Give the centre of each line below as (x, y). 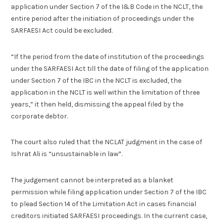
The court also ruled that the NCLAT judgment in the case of (107, 142)
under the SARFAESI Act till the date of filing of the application (110, 68)
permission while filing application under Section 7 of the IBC (109, 192)
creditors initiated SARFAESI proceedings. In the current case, (109, 216)
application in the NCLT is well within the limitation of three (106, 92)
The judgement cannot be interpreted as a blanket (92, 180)
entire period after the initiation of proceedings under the (103, 19)
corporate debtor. (40, 116)
